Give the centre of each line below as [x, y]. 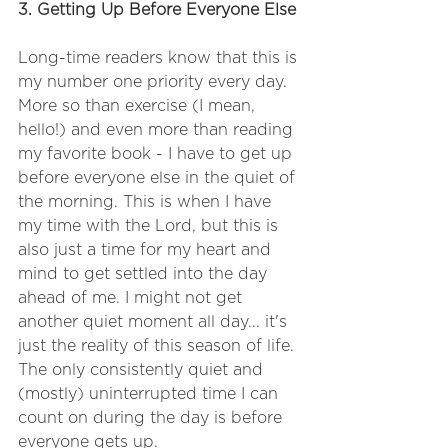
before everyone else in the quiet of [159, 177]
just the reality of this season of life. [158, 345]
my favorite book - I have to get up [157, 153]
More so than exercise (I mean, [139, 105]
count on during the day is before [152, 417]
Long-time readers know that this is [160, 57]
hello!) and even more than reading [158, 129]
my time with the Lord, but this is [150, 225]
